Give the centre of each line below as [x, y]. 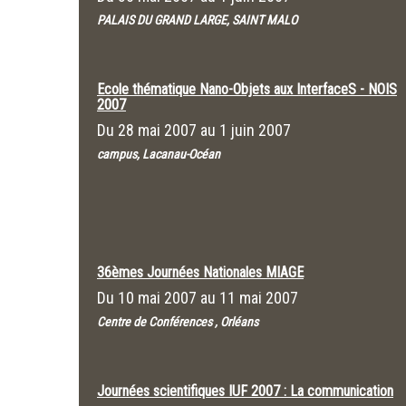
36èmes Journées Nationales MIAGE [200, 272]
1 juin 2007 [255, 130]
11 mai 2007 [259, 298]
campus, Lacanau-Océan [159, 154]
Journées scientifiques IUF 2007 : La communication [245, 391]
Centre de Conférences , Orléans [178, 322]
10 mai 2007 [157, 298]
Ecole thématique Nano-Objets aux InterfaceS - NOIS [247, 89]
